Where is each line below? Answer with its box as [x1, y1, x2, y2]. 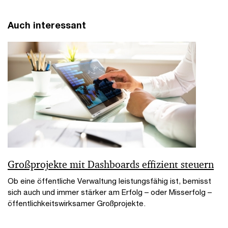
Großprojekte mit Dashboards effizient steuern [8, 158, 214, 172]
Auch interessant [8, 19, 86, 31]
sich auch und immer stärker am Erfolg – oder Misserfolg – [8, 187, 212, 197]
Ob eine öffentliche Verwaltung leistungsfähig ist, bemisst [8, 176, 211, 186]
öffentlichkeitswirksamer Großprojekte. [8, 198, 146, 208]
